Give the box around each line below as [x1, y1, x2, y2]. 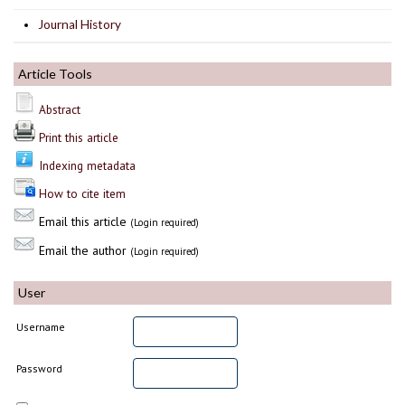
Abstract [39, 100, 80, 118]
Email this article [35, 212, 130, 230]
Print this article [39, 128, 118, 146]
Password [16, 362, 63, 376]
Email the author [35, 241, 130, 259]
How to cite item [39, 184, 126, 202]
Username [16, 320, 66, 334]
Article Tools [18, 65, 92, 81]
